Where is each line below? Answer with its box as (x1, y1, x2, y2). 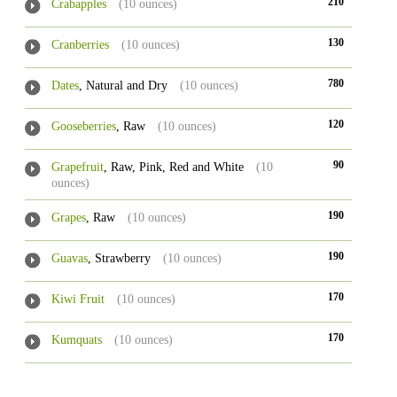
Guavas (51, 252, 88, 265)
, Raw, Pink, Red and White (103, 160, 244, 174)
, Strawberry (87, 252, 151, 265)
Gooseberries (51, 120, 116, 133)
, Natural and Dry (78, 79, 167, 92)
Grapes (51, 211, 86, 224)
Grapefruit (51, 160, 104, 174)
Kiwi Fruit (51, 292, 105, 306)
